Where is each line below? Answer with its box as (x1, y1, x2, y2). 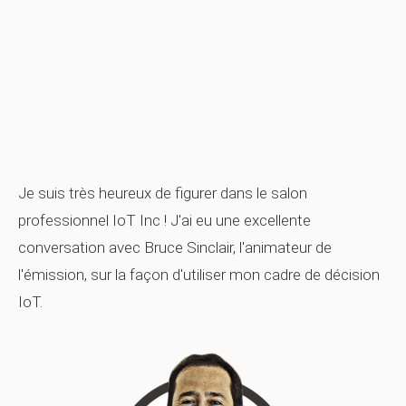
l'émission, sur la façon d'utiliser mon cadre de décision (18, 266, 380, 284)
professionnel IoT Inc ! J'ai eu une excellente (18, 211, 311, 229)
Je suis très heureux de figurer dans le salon (18, 184, 307, 202)
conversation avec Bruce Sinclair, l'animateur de (18, 238, 332, 256)
